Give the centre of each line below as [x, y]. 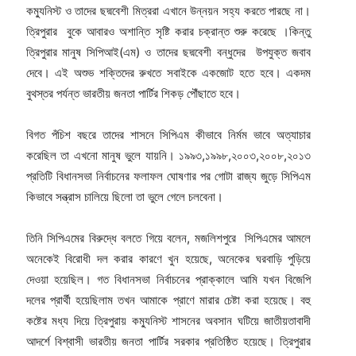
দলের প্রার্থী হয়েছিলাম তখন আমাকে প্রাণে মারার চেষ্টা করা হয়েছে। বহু [168, 300]
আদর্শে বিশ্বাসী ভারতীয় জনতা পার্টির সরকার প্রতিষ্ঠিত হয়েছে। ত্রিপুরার [168, 342]
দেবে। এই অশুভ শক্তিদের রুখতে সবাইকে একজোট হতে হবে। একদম [168, 73]
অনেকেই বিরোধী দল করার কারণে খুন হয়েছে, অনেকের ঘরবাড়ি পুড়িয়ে [168, 259]
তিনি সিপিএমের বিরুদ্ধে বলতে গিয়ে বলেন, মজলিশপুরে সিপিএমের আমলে [168, 238]
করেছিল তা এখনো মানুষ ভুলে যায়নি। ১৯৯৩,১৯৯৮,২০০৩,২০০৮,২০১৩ [168, 156]
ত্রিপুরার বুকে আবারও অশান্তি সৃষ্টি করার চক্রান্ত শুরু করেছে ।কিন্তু [168, 32]
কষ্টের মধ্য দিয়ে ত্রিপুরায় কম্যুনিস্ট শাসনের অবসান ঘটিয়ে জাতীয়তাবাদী [168, 321]
